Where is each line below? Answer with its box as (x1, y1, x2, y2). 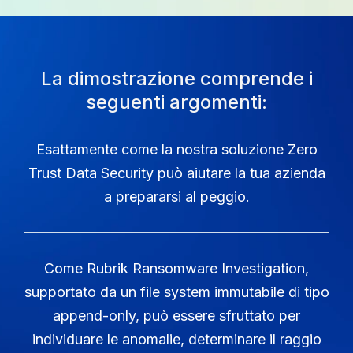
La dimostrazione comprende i (40, 66, 313, 90)
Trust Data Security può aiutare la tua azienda (28, 164, 325, 181)
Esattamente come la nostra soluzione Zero (35, 140, 318, 158)
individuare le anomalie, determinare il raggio (32, 330, 321, 347)
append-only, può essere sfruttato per (53, 307, 300, 324)
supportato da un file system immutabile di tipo (24, 283, 329, 300)
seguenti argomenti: (86, 90, 267, 113)
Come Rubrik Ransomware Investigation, (44, 259, 309, 277)
